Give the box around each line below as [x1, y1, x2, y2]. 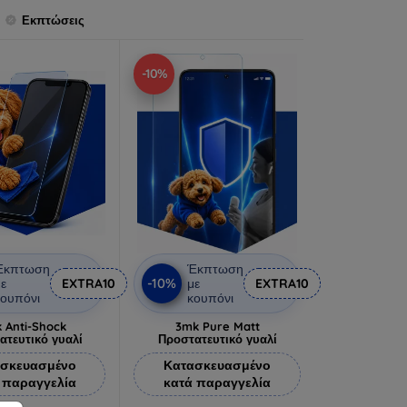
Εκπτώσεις [22, 13, 84, 28]
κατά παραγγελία [164, 373, 272, 391]
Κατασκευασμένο [164, 356, 272, 373]
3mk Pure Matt [174, 318, 260, 333]
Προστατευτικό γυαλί [157, 331, 277, 346]
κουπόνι [187, 289, 234, 306]
